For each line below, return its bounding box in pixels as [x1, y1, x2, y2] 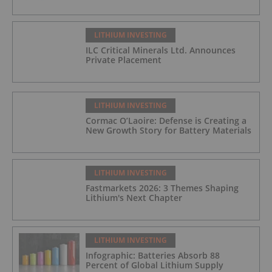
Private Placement [86, 54, 161, 66]
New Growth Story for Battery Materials [86, 124, 251, 137]
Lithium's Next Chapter [86, 192, 182, 204]
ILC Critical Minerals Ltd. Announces [86, 44, 236, 56]
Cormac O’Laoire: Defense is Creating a [86, 115, 246, 127]
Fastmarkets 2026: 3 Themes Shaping [86, 182, 239, 194]
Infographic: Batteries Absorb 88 [86, 250, 220, 262]
